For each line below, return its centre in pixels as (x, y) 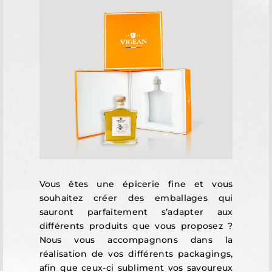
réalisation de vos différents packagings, (136, 253)
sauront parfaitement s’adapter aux (136, 212)
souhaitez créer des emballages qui (136, 198)
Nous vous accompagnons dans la (136, 240)
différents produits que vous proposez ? (136, 226)
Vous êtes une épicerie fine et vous (136, 184)
